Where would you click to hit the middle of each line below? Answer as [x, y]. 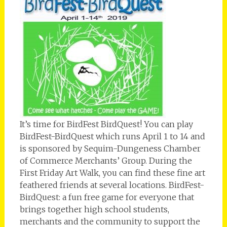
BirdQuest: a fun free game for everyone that [107, 197]
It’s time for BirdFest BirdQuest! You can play [106, 124]
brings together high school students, [94, 209]
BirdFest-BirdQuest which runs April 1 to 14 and [112, 136]
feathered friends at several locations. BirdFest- [112, 185]
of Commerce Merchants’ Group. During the [106, 160]
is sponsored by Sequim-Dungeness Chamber [110, 148]
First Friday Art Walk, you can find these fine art [112, 173]
